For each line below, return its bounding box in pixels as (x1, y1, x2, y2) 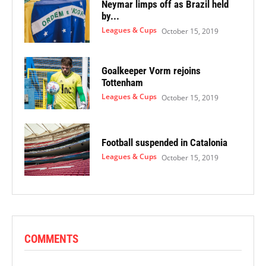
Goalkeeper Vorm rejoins (101, 64, 201, 77)
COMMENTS (24, 232, 78, 246)
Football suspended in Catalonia (101, 137, 227, 149)
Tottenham (101, 76, 143, 88)
